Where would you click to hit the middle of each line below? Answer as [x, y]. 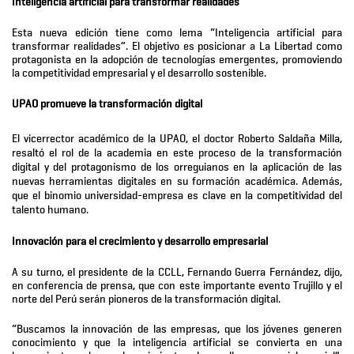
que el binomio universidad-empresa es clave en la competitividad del [177, 196]
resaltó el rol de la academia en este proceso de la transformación [177, 153]
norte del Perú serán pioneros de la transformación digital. [146, 299]
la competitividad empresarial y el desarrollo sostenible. [139, 73]
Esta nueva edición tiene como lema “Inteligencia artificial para [177, 33]
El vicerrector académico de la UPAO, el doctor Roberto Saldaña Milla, [177, 139]
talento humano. [50, 210]
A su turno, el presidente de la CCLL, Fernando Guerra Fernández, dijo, [177, 272]
